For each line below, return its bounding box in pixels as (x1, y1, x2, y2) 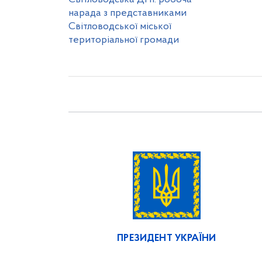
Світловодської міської (68, 22, 171, 32)
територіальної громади (68, 35, 179, 45)
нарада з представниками (68, 8, 187, 18)
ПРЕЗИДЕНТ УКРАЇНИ (117, 233, 216, 243)
